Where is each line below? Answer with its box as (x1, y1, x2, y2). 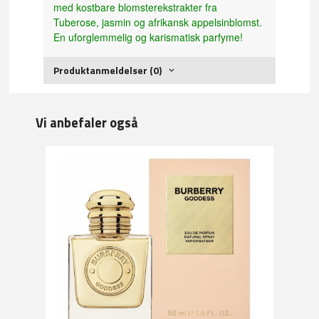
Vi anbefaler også (36, 112, 139, 132)
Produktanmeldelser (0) (53, 62, 162, 78)
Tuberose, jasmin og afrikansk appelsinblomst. (53, 14, 263, 29)
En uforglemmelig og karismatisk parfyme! (53, 29, 244, 44)
